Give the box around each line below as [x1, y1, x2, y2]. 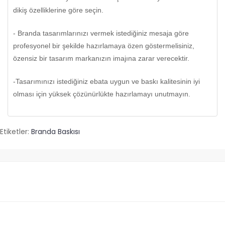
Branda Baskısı [31, 126, 80, 137]
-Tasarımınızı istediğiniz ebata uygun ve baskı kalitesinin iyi [13, 77, 200, 86]
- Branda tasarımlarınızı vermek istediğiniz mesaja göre [13, 29, 189, 38]
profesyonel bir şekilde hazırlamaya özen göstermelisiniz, [13, 42, 194, 50]
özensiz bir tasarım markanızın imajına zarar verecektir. [13, 54, 189, 63]
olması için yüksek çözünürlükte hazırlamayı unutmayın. [13, 90, 190, 98]
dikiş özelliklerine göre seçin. [13, 6, 103, 15]
